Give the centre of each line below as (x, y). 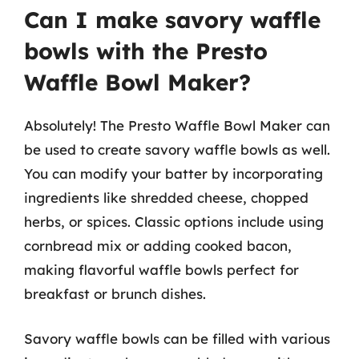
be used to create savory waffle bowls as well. (177, 149)
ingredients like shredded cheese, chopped (166, 198)
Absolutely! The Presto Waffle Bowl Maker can (177, 125)
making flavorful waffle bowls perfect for (161, 270)
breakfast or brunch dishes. (115, 294)
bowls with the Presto (146, 51)
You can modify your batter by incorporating (173, 173)
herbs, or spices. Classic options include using (174, 222)
